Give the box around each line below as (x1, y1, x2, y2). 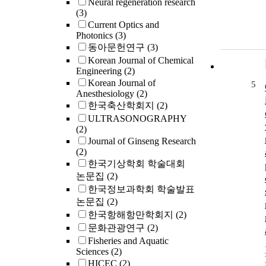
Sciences (76, 246, 111, 257)
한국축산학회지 (88, 100, 157, 111)
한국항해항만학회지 (88, 210, 176, 220)
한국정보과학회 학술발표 (88, 184, 195, 195)
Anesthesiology (76, 88, 137, 99)
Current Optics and (88, 20, 159, 30)
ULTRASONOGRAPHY (88, 113, 186, 124)
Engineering (76, 66, 124, 77)
